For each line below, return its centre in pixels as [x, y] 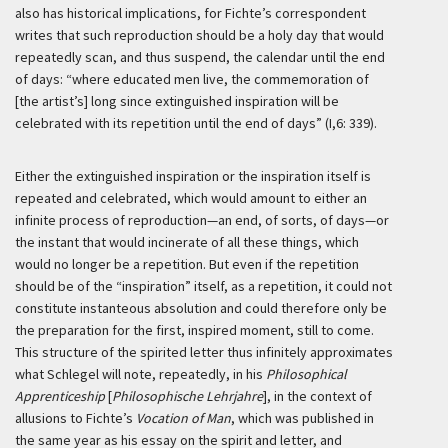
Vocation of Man [183, 418]
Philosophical [306, 374]
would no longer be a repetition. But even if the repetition [187, 264]
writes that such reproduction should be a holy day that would [199, 35]
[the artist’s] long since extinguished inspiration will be [177, 101]
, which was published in [302, 418]
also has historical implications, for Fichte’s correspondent [190, 13]
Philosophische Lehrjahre [187, 396]
